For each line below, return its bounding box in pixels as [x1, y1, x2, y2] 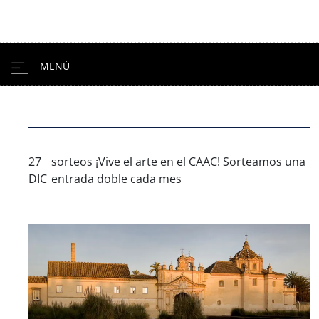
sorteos [51, 154, 93, 169]
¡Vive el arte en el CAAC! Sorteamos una [93, 154, 306, 169]
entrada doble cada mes [51, 171, 182, 187]
